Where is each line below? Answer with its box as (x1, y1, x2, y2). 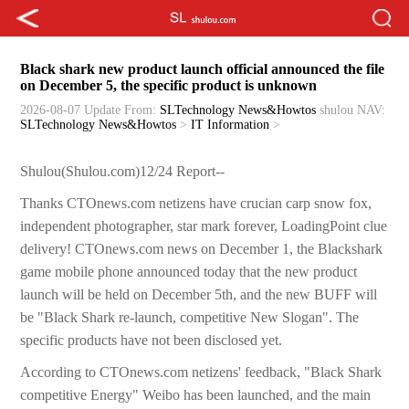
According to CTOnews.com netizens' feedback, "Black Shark (20, 364, 383, 381)
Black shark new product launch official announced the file (20, 61, 385, 78)
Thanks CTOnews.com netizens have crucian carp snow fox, (20, 195, 372, 212)
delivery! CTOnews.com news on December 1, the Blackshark (20, 241, 383, 257)
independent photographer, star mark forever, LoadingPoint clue (20, 218, 388, 235)
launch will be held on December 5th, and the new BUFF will (20, 287, 378, 303)
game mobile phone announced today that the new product (20, 264, 358, 280)
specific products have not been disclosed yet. (20, 332, 283, 349)
